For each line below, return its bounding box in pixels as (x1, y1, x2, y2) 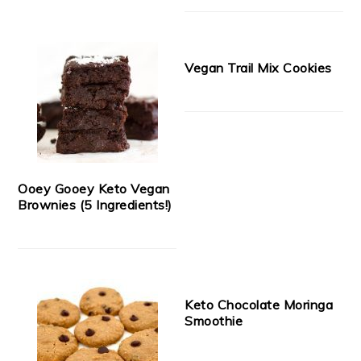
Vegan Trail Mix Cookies (185, 59, 332, 76)
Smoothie (185, 312, 243, 329)
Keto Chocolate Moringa (185, 296, 334, 313)
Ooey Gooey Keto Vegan (18, 180, 170, 197)
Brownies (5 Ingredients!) (18, 196, 172, 213)
